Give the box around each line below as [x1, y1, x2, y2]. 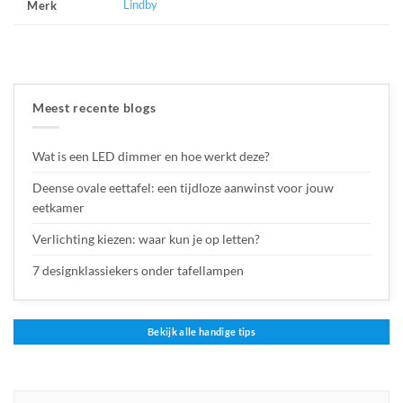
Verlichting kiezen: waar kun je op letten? [32, 230, 260, 246]
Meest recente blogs [32, 99, 157, 115]
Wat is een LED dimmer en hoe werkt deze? [32, 148, 270, 164]
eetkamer [32, 199, 85, 215]
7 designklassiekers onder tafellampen [32, 262, 246, 278]
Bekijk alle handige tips [147, 325, 256, 337]
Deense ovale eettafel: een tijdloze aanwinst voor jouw [32, 179, 334, 195]
